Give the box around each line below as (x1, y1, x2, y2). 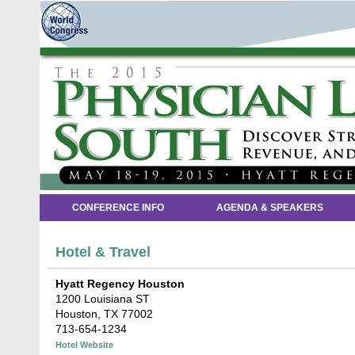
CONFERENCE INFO (71, 202, 164, 213)
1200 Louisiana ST (55, 292, 150, 305)
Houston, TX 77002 (55, 307, 153, 320)
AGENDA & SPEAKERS (216, 202, 323, 213)
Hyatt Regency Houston (55, 277, 185, 290)
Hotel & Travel (55, 244, 151, 260)
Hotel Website (55, 340, 113, 349)
